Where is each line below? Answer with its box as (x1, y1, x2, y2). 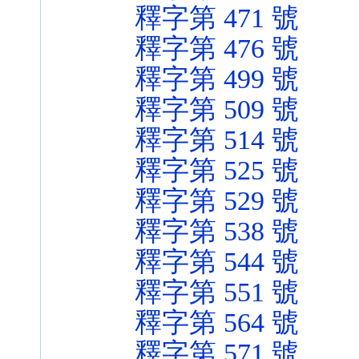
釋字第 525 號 (135, 155, 299, 185)
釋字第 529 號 (135, 186, 299, 216)
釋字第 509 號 (135, 95, 299, 124)
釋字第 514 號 (135, 125, 299, 155)
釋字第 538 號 (135, 216, 299, 246)
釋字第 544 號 (135, 247, 299, 276)
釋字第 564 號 (135, 308, 299, 337)
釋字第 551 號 (135, 277, 299, 307)
